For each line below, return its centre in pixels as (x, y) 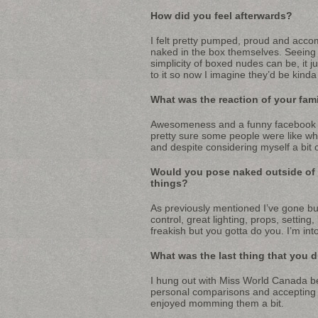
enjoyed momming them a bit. (217, 303)
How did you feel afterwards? (221, 15)
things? (169, 183)
